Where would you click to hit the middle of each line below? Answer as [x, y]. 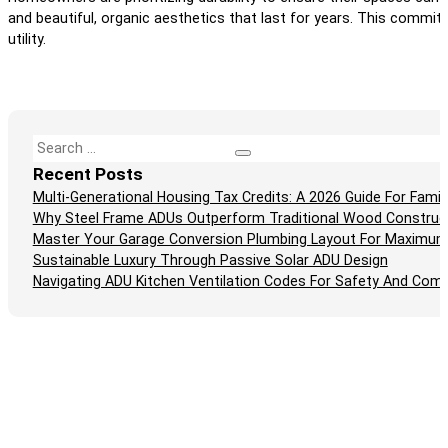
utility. [27, 39]
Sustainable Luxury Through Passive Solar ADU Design [210, 259]
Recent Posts [87, 173]
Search [54, 143]
